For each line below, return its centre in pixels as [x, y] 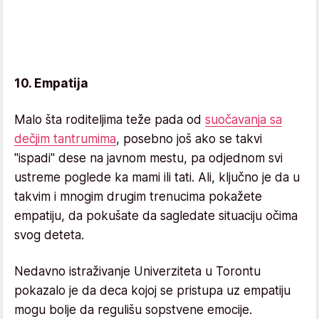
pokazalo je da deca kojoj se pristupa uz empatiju [152, 290]
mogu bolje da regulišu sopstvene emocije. [133, 309]
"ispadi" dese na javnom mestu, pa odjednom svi [148, 158]
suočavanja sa [244, 119]
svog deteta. [49, 235]
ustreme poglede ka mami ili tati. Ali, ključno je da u [157, 177]
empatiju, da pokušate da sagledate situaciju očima [156, 215]
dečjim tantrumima [65, 138]
